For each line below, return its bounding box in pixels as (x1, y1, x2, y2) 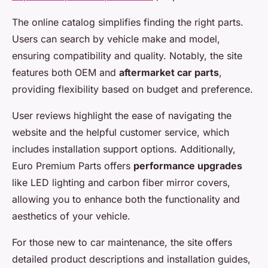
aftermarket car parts (119, 66, 219, 78)
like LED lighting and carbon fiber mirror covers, (12, 176, 230, 188)
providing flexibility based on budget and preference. (12, 83, 253, 95)
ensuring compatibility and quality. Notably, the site (12, 50, 242, 62)
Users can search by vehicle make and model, (12, 33, 220, 45)
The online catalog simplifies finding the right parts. (12, 16, 243, 28)
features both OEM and (12, 66, 119, 78)
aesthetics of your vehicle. (12, 210, 130, 222)
